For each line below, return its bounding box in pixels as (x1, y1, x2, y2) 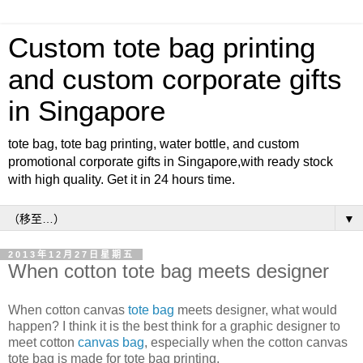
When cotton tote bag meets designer (8, 260, 329, 282)
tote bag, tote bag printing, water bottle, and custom (8, 137, 299, 151)
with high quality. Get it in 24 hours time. (8, 173, 235, 186)
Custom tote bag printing (8, 32, 315, 63)
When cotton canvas (8, 302, 128, 317)
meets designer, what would (174, 302, 337, 317)
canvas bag (78, 335, 144, 349)
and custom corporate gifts (8, 64, 342, 95)
